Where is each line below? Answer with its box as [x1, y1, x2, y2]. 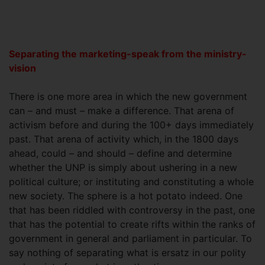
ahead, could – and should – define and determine [9, 147, 232, 159]
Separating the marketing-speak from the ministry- [9, 48, 247, 60]
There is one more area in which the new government [9, 91, 247, 102]
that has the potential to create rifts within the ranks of [9, 218, 256, 230]
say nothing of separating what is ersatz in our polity [9, 247, 246, 258]
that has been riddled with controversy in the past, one [9, 204, 255, 216]
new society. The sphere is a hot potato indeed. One [9, 190, 243, 202]
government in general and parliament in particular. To [9, 232, 252, 244]
